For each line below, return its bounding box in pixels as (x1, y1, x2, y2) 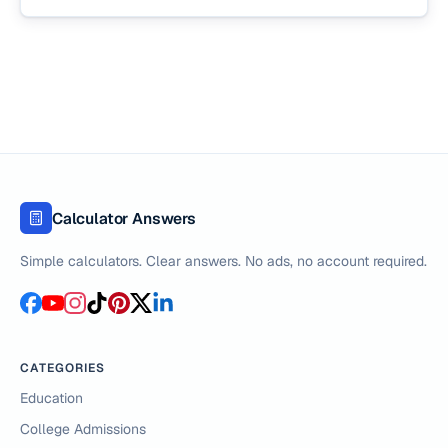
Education (20, 389, 83, 407)
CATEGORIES (20, 360, 105, 376)
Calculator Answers (52, 207, 196, 229)
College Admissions (20, 420, 146, 438)
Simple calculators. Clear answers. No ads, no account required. (20, 252, 427, 270)
